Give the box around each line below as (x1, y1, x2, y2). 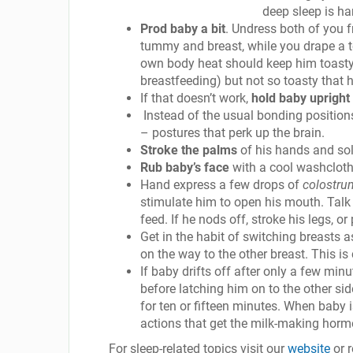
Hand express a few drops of (140, 177, 303, 192)
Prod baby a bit (140, 21, 225, 36)
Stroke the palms (140, 143, 237, 158)
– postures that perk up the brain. (140, 125, 325, 140)
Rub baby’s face (140, 160, 229, 175)
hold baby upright (251, 91, 350, 106)
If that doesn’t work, (140, 91, 251, 106)
